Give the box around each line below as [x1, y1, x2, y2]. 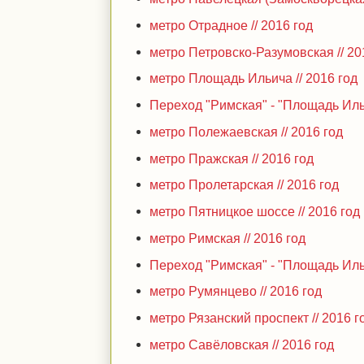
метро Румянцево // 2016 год [149, 284, 323, 299]
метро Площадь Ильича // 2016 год [149, 71, 358, 86]
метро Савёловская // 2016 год [149, 336, 335, 352]
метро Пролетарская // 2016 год [149, 177, 340, 193]
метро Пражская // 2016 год [149, 150, 314, 166]
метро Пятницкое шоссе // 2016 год [149, 204, 361, 219]
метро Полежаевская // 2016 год [149, 123, 344, 139]
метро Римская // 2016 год [149, 230, 306, 245]
